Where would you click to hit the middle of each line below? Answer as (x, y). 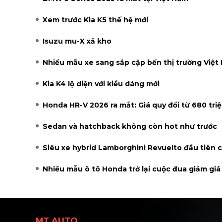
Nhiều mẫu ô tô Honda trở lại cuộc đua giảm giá (132, 169)
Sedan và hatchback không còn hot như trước (130, 126)
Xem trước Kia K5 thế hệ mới (95, 20)
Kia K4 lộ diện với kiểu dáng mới (101, 83)
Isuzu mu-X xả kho (77, 41)
